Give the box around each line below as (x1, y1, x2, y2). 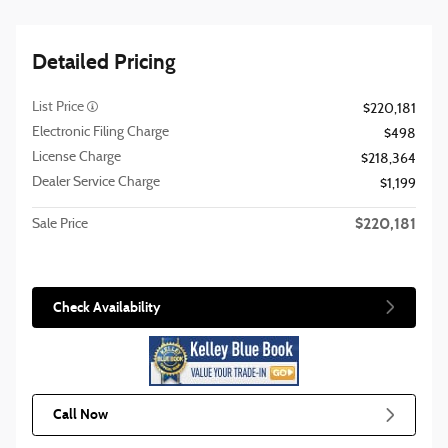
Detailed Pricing (32, 48, 176, 75)
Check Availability (53, 298, 161, 316)
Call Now (53, 406, 108, 424)
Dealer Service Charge (32, 174, 160, 190)
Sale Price (32, 216, 88, 232)
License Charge (32, 149, 121, 165)
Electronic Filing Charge (32, 124, 169, 140)
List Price (32, 99, 87, 115)
